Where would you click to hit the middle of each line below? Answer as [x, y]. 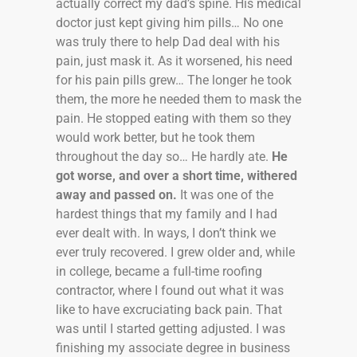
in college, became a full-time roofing [159, 271]
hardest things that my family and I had [167, 214]
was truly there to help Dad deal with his [168, 41]
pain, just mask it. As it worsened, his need [174, 61]
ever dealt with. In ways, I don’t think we [166, 233]
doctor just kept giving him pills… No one [169, 22]
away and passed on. [116, 194]
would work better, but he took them [155, 137]
